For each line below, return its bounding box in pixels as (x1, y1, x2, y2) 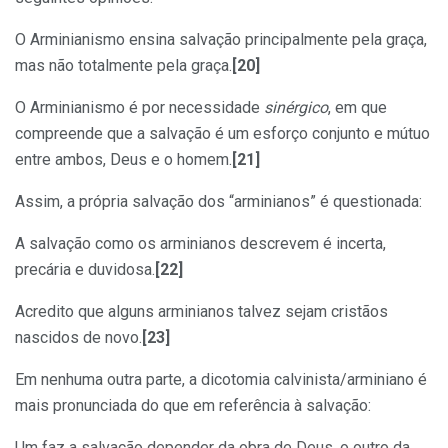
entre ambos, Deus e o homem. (15, 149, 232, 169)
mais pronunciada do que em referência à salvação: (15, 395, 371, 415)
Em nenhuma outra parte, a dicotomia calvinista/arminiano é (15, 369, 427, 389)
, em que (328, 97, 387, 117)
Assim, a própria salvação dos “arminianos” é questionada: (15, 191, 422, 211)
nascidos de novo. (15, 327, 142, 347)
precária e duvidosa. (15, 259, 155, 279)
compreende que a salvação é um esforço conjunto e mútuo (15, 123, 430, 143)
